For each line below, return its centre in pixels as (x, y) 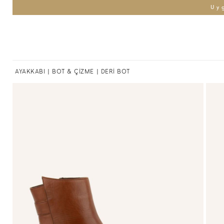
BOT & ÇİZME (73, 71)
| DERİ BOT (113, 71)
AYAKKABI (30, 71)
